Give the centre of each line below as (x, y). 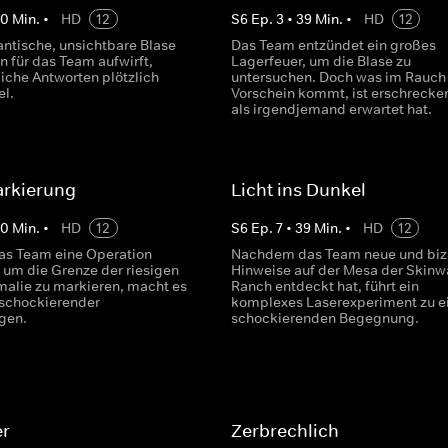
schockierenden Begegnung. (324, 318)
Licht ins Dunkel (298, 190)
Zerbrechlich (284, 431)
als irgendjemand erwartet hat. (331, 109)
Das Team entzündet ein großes (333, 45)
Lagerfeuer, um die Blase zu (320, 61)
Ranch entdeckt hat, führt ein (324, 286)
